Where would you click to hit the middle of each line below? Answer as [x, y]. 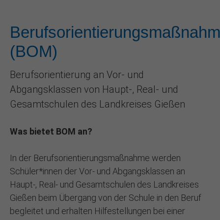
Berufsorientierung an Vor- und [77, 75]
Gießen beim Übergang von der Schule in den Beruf [106, 198]
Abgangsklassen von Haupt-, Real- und [94, 90]
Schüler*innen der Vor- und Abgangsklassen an [97, 171]
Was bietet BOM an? [51, 132]
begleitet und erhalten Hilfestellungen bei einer [97, 211]
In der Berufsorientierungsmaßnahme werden [95, 158]
